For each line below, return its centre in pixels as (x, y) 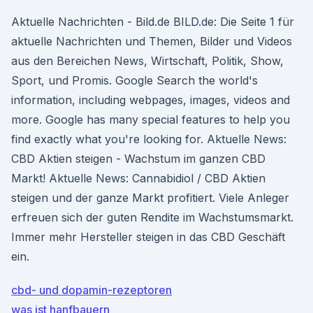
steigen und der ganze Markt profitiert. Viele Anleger (150, 198)
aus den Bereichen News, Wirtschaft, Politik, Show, (147, 61)
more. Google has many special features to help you (151, 119)
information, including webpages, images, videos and (151, 100)
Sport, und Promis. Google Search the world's (134, 80)
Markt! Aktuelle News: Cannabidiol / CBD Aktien (138, 178)
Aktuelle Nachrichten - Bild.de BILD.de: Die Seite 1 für (153, 22)
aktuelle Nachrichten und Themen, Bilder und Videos (152, 41)
